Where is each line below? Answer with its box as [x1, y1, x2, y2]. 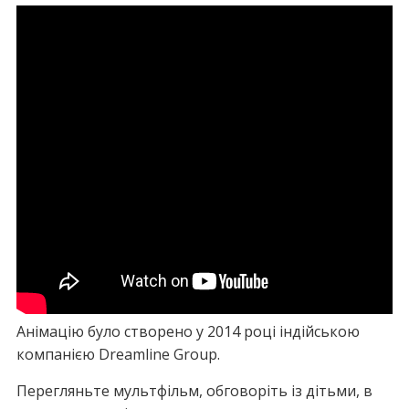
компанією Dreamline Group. [16, 344, 220, 364]
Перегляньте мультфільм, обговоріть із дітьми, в [16, 381, 372, 401]
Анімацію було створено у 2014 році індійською [16, 321, 360, 341]
